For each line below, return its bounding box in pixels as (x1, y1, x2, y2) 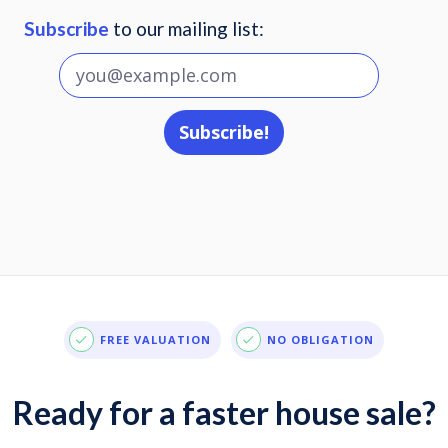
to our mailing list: (108, 16, 264, 40)
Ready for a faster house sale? (12, 392, 436, 432)
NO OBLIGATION (267, 332, 374, 348)
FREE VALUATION (100, 332, 211, 348)
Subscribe (23, 16, 109, 40)
